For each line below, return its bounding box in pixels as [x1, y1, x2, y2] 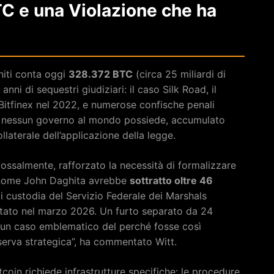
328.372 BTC [68, 67, 133, 80]
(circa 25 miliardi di [133, 67, 226, 80]
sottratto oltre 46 [130, 174, 213, 187]
